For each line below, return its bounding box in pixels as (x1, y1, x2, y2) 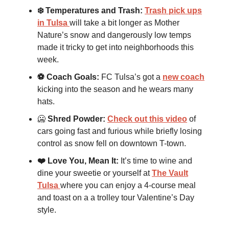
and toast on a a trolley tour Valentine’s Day (37, 193, 194, 202)
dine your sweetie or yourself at (37, 169, 152, 178)
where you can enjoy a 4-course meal (60, 181, 196, 190)
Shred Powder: (48, 114, 107, 124)
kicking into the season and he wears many (37, 85, 193, 94)
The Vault (152, 169, 188, 178)
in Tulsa (37, 18, 70, 28)
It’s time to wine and (121, 156, 192, 166)
